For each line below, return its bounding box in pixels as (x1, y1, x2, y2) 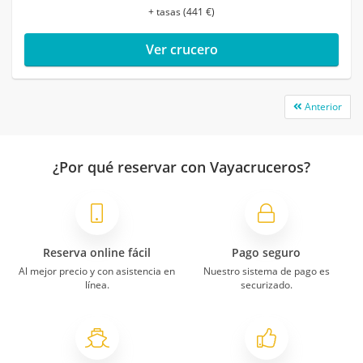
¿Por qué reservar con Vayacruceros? (53, 156, 310, 177)
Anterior (302, 99, 342, 113)
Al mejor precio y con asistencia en (19, 263, 175, 278)
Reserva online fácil (43, 244, 151, 260)
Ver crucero (145, 40, 218, 58)
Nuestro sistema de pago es (203, 263, 330, 278)
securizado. (240, 277, 293, 292)
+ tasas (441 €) (148, 4, 215, 19)
